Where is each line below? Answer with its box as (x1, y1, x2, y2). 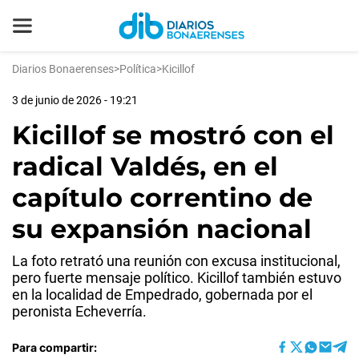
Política (119, 63, 156, 75)
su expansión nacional (12, 213, 312, 244)
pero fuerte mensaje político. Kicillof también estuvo (12, 269, 341, 286)
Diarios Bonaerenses (12, 63, 114, 75)
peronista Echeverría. (12, 303, 147, 320)
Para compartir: (12, 340, 97, 354)
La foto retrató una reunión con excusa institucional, (12, 252, 341, 269)
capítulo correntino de (12, 182, 313, 213)
